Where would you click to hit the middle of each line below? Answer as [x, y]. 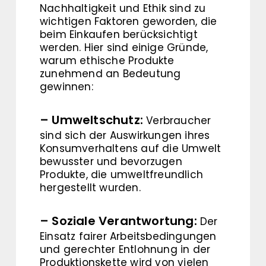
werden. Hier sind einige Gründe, [124, 48]
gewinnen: [66, 87]
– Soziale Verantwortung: [118, 221]
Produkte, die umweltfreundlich [121, 175]
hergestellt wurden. [90, 188]
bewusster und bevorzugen [111, 162]
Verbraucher [177, 121]
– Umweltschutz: [91, 120]
